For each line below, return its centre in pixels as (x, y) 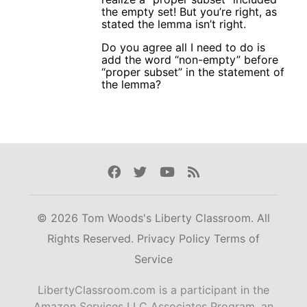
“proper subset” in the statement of (193, 72)
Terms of (237, 239)
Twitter (155, 172)
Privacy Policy (175, 239)
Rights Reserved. (92, 239)
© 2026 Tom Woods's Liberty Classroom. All (153, 218)
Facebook (137, 172)
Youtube (185, 172)
